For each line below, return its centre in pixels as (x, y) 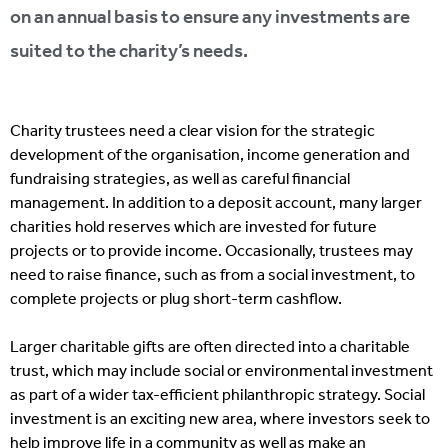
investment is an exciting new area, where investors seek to (220, 419)
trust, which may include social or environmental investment (221, 371)
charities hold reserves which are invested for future (193, 227)
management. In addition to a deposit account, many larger (216, 203)
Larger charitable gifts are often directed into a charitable (210, 347)
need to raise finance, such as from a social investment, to (212, 275)
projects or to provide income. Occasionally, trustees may (211, 251)
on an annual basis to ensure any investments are (210, 18)
